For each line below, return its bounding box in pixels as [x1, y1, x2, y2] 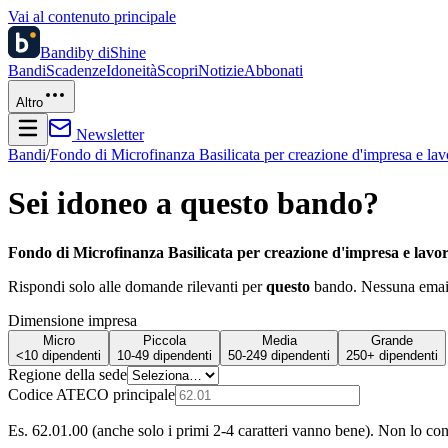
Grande [371, 332, 413, 348]
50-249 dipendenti [228, 347, 330, 363]
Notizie [198, 62, 244, 79]
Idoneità [106, 62, 157, 79]
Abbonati [244, 62, 303, 79]
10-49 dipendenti [117, 347, 212, 363]
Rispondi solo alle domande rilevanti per [8, 277, 266, 295]
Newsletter [72, 126, 144, 143]
